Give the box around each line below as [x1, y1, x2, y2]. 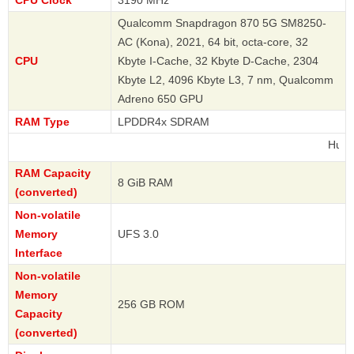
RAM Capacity [15, 167, 91, 180]
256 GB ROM [118, 298, 185, 311]
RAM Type [15, 115, 70, 129]
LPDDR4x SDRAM [118, 115, 209, 129]
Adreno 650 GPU [118, 92, 203, 106]
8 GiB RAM [118, 176, 173, 190]
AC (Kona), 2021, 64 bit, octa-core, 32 [118, 36, 308, 49]
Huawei [285, 138, 323, 152]
